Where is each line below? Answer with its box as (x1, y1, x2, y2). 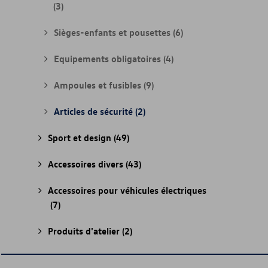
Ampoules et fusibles (54, 79, 144, 91)
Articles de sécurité (54, 105, 135, 117)
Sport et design (48, 132, 114, 144)
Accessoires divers (48, 158, 126, 170)
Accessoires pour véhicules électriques (48, 184, 206, 196)
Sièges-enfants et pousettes (54, 26, 173, 38)
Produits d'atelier (48, 225, 122, 237)
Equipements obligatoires (54, 53, 163, 65)
